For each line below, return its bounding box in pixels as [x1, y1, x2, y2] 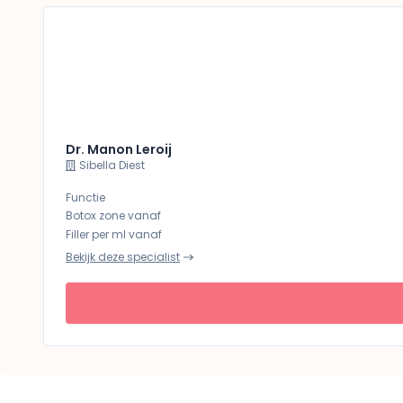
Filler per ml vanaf [66, 226, 162, 242]
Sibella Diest [78, 157, 145, 173]
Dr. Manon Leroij [66, 140, 172, 158]
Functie [66, 190, 105, 205]
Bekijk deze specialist [66, 249, 180, 264]
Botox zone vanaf [66, 207, 161, 223]
